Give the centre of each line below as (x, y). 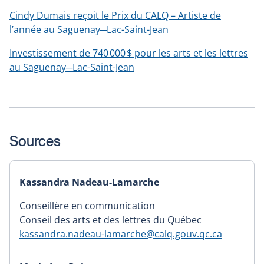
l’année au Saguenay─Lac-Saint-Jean (89, 30)
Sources (35, 141)
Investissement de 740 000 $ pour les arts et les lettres (129, 53)
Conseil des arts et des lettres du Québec (110, 220)
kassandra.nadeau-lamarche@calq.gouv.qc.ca (121, 234)
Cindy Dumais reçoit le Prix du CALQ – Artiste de (115, 16)
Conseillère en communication (88, 206)
